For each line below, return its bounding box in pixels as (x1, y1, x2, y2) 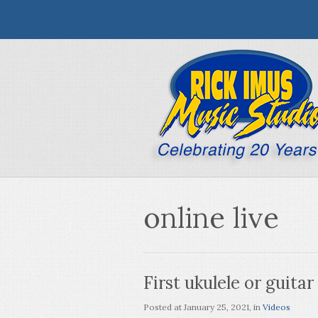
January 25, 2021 (184, 302, 249, 312)
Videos (263, 302, 290, 312)
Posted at (143, 302, 184, 312)
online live (143, 199, 279, 236)
